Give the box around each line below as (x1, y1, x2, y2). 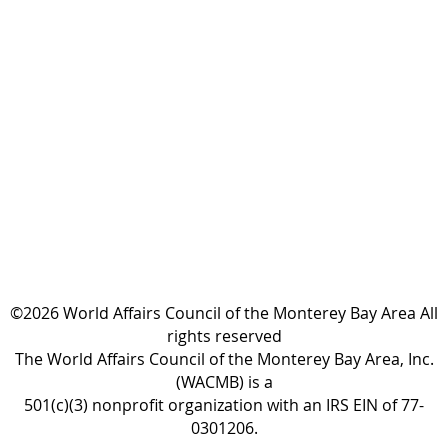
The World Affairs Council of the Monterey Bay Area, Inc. (14, 347, 434, 370)
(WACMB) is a (175, 370, 273, 393)
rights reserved (166, 324, 282, 347)
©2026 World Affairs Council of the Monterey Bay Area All (10, 301, 438, 324)
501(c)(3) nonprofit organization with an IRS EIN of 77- (24, 393, 424, 416)
